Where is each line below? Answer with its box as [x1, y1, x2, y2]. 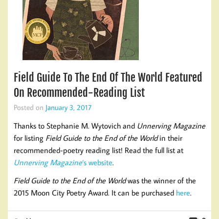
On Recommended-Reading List [14, 85, 145, 100]
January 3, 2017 [45, 102, 91, 112]
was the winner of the [126, 175, 196, 185]
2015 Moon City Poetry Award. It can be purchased [14, 187, 176, 197]
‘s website [82, 157, 112, 167]
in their [157, 132, 182, 143]
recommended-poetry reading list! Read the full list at [14, 145, 183, 155]
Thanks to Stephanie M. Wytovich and [14, 120, 137, 131]
